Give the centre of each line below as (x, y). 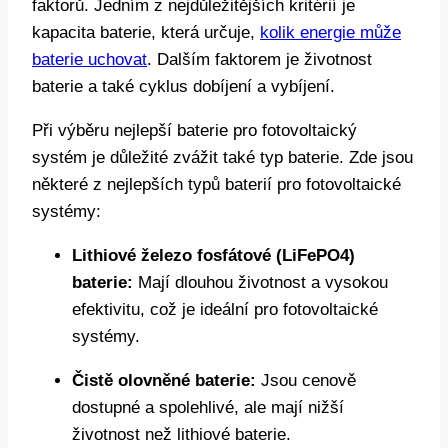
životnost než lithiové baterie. (181, 434)
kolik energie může (330, 32)
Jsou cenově (306, 380)
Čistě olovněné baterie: (164, 380)
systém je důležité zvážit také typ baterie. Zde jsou (222, 157)
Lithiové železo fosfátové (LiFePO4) (213, 255)
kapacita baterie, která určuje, (146, 32)
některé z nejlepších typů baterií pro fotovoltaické (216, 184)
